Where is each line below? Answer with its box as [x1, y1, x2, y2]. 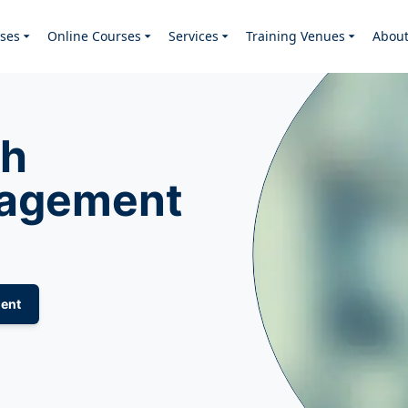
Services [168, 27, 219, 45]
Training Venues [246, 27, 345, 45]
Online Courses [47, 27, 141, 45]
